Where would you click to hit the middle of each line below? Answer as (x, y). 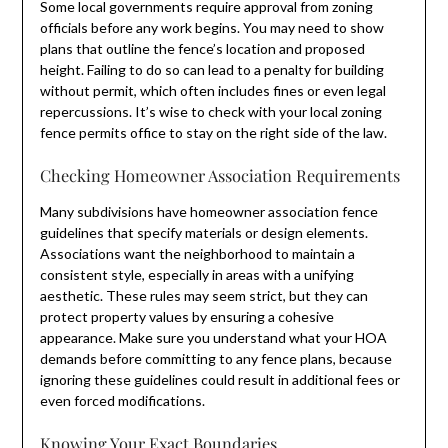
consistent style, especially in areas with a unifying (196, 274)
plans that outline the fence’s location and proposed (202, 48)
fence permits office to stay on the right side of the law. (213, 132)
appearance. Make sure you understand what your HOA (213, 337)
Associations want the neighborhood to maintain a (197, 253)
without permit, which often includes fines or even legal (212, 90)
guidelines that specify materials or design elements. (203, 232)
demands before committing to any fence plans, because (215, 358)
